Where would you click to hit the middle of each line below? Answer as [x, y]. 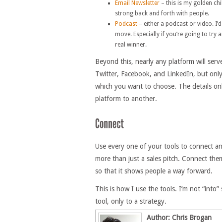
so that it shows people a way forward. [154, 171]
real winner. [131, 44]
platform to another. [126, 98]
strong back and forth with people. [162, 13]
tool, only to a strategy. [131, 201]
